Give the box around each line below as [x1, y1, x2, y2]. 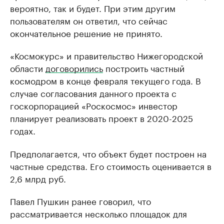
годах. [10, 123, 35, 136]
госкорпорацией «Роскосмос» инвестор [10, 98, 177, 111]
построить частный [103, 61, 184, 74]
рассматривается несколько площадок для [10, 206, 187, 219]
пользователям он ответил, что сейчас [10, 13, 167, 26]
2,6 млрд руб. [10, 171, 66, 184]
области [10, 61, 45, 74]
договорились [45, 61, 103, 74]
